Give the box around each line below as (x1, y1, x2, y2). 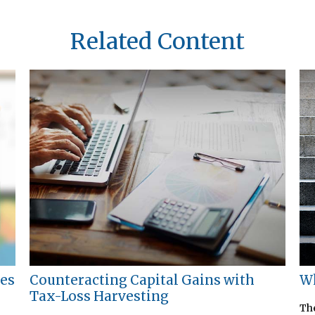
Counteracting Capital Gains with (30, 271, 255, 288)
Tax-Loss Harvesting (30, 288, 169, 304)
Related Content (70, 27, 245, 56)
